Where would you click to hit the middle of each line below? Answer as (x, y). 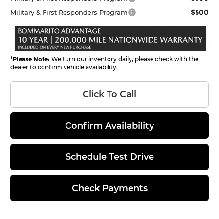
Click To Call (109, 94)
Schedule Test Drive (109, 157)
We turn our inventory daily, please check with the (124, 59)
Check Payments (109, 188)
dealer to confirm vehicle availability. (64, 67)
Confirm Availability (109, 125)
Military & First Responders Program (69, 12)
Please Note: (32, 59)
